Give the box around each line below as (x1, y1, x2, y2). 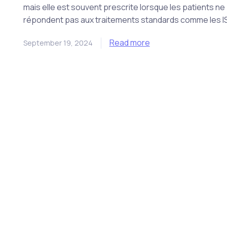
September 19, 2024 (23, 37, 93, 48)
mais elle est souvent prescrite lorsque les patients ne (23, 2, 225, 13)
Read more (109, 37, 150, 49)
